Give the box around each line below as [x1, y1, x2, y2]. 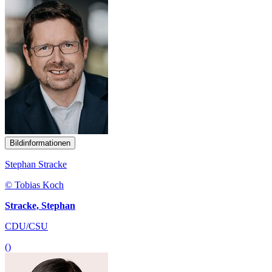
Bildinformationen [10, 138, 70, 148]
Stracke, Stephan [5, 200, 75, 211]
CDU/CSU [5, 220, 48, 231]
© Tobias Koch [5, 179, 64, 190]
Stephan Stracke [5, 158, 67, 169]
